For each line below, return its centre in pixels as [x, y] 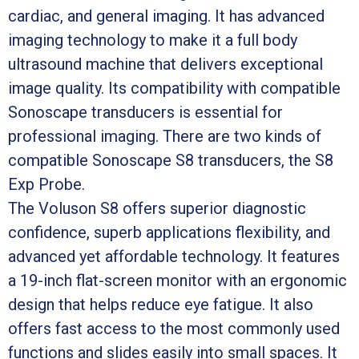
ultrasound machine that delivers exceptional [165, 64]
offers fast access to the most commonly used [174, 328]
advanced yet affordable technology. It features [174, 256]
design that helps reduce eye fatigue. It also [161, 304]
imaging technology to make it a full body [153, 40]
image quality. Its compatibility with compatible [174, 88]
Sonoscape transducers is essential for [145, 112]
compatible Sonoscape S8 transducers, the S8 [171, 160]
